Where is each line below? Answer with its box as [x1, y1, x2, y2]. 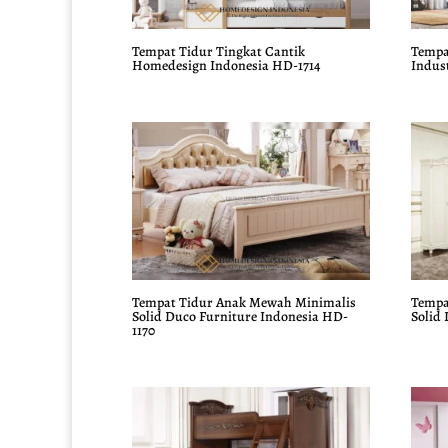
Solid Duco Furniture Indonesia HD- [132, 307, 348, 327]
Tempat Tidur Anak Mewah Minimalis [132, 293, 356, 313]
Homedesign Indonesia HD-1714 [132, 55, 320, 75]
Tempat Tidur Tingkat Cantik [132, 41, 305, 61]
